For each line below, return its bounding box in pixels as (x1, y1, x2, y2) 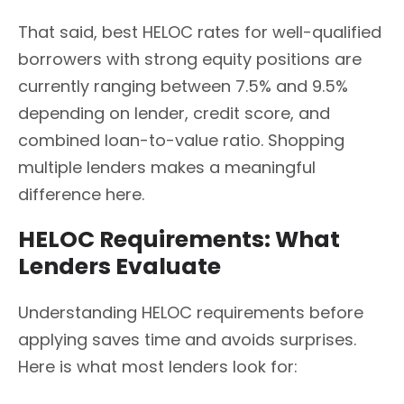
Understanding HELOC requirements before (18, 301, 363, 325)
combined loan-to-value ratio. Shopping (18, 128, 344, 151)
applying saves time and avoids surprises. (18, 328, 356, 352)
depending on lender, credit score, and (18, 101, 330, 124)
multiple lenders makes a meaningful (18, 155, 316, 179)
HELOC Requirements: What (18, 224, 340, 256)
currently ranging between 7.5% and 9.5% (18, 74, 348, 97)
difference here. (18, 182, 144, 206)
